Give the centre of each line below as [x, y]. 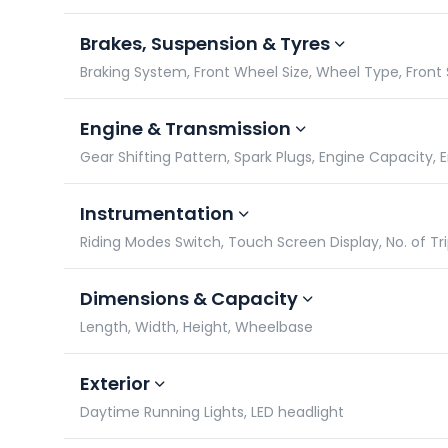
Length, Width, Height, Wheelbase [196, 327]
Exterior [115, 383]
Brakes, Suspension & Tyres [205, 43]
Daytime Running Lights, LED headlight [212, 412]
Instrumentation [157, 213]
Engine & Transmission [185, 128]
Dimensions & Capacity [189, 298]
